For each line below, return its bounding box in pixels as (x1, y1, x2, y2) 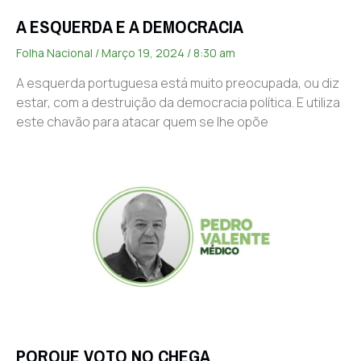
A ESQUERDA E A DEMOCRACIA (16, 10, 243, 44)
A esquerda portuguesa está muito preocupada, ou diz (16, 73, 339, 92)
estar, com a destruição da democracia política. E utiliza (16, 93, 340, 111)
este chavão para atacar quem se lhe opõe (16, 112, 268, 131)
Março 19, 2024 (99, 44, 187, 60)
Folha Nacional (16, 44, 95, 60)
